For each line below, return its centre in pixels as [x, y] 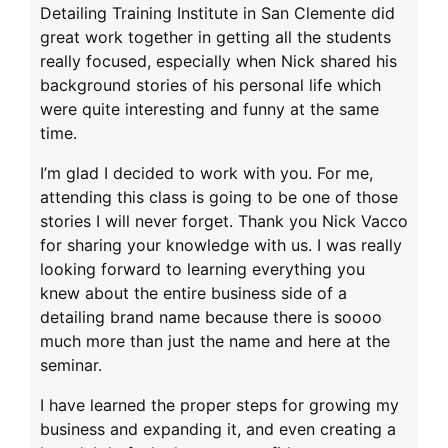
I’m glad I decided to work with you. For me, [206, 172]
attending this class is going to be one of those [219, 196]
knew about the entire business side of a [193, 292]
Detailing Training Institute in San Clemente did [217, 12]
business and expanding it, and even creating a [218, 428]
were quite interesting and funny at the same [209, 108]
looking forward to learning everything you [202, 268]
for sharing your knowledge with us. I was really [221, 244]
